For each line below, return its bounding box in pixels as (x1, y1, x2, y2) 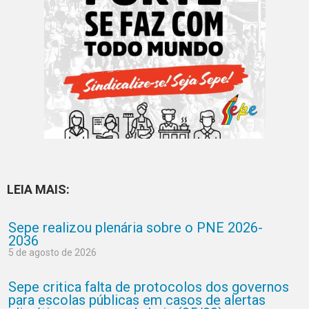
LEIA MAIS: (7, 182, 70, 197)
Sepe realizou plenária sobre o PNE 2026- (8, 219, 263, 236)
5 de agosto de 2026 (8, 247, 97, 258)
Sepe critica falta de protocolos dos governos (8, 279, 289, 295)
